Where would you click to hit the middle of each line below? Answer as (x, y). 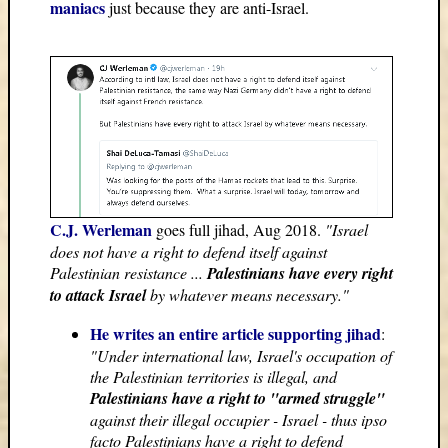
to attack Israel (98, 295)
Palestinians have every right (300, 273)
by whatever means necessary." (247, 295)
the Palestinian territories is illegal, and (213, 377)
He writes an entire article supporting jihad (235, 334)
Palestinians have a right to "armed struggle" (237, 398)
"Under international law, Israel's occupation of (241, 356)
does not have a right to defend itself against (188, 252)
